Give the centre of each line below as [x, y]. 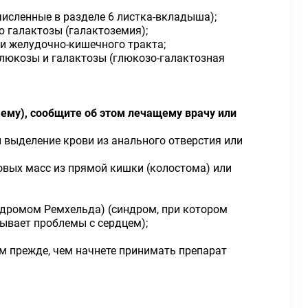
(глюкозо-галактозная [167, 58]
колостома [178, 168]
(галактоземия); [107, 31]
